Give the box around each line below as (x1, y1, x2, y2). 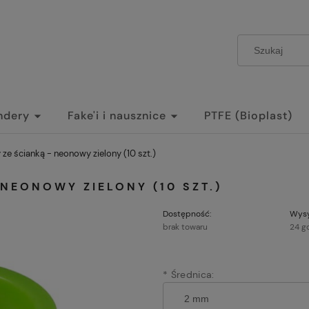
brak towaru (163, 221, 208, 232)
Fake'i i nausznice (68, 108, 166, 123)
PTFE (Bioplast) (204, 108, 292, 123)
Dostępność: (163, 208, 212, 219)
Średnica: (168, 268, 215, 281)
